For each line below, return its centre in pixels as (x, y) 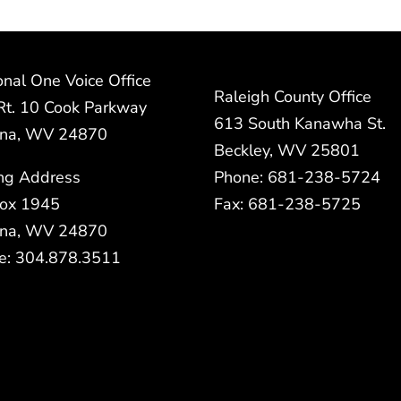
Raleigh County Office (293, 96)
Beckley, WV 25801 (287, 150)
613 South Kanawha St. (300, 123)
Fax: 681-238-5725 (287, 204)
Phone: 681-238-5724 (297, 177)
